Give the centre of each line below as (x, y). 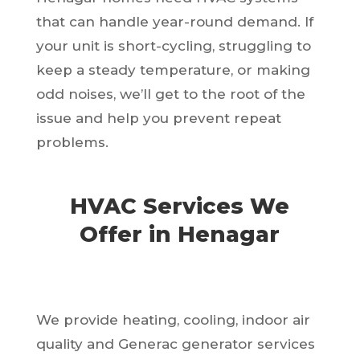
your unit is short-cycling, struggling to (173, 45)
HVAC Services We (180, 206)
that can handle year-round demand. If (174, 21)
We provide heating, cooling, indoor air (173, 319)
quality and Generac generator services (175, 344)
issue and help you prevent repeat (158, 118)
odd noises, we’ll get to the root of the (170, 94)
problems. (72, 142)
